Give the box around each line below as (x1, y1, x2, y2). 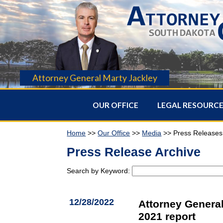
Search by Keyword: (67, 166, 132, 175)
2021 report (138, 210, 196, 222)
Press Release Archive (67, 144, 201, 159)
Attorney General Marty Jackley (32, 72, 157, 83)
